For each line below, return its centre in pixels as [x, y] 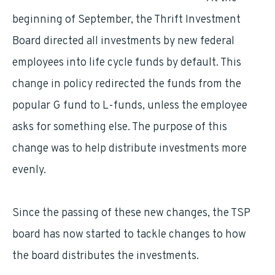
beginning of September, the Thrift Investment [126, 20]
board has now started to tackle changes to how [129, 235]
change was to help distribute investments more [130, 149]
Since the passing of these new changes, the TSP [131, 213]
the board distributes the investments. [106, 256]
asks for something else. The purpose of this [120, 127]
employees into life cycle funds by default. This [127, 63]
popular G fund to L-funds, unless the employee [130, 106]
